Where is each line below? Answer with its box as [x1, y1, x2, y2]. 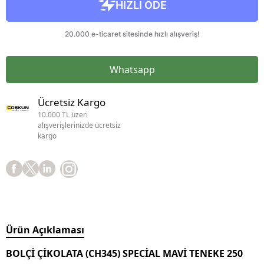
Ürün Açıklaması [6, 223, 84, 237]
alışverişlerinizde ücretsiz [38, 120, 121, 131]
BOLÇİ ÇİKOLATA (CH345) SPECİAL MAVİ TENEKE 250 [6, 247, 243, 260]
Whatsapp [109, 63, 155, 77]
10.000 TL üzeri [38, 110, 88, 120]
